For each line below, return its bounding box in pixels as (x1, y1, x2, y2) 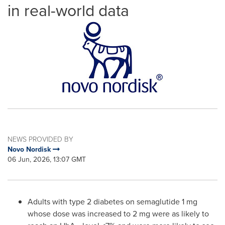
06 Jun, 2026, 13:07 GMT (8, 154, 86, 164)
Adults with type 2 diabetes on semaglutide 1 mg (28, 196, 197, 207)
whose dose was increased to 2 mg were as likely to (28, 208, 209, 219)
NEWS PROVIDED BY (8, 134, 73, 144)
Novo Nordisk (8, 144, 53, 154)
